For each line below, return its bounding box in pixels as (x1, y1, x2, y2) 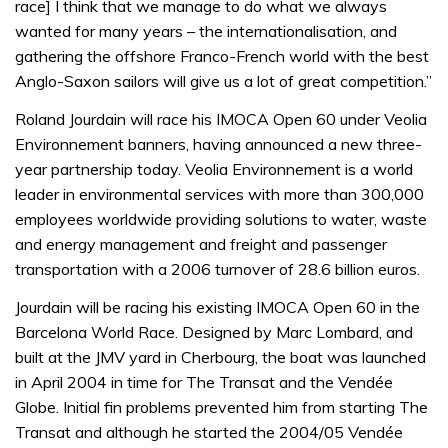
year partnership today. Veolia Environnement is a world (15, 158, 413, 179)
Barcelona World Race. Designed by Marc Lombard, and (15, 322, 413, 343)
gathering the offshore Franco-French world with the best (15, 46, 429, 67)
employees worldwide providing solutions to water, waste (15, 208, 427, 229)
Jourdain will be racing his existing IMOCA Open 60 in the (15, 297, 420, 318)
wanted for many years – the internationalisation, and (15, 21, 397, 42)
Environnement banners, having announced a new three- (15, 133, 422, 154)
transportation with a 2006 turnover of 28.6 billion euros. (15, 258, 420, 279)
